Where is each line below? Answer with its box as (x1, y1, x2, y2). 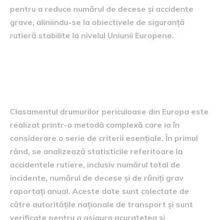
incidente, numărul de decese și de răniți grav (10, 172, 184, 183)
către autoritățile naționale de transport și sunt (10, 199, 193, 209)
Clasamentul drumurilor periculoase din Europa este (10, 106, 209, 116)
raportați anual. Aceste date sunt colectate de (10, 186, 189, 196)
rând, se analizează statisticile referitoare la (10, 146, 183, 156)
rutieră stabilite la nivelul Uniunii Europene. (10, 30, 174, 40)
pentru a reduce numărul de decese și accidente (10, 3, 193, 14)
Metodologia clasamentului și (10, 57, 201, 75)
